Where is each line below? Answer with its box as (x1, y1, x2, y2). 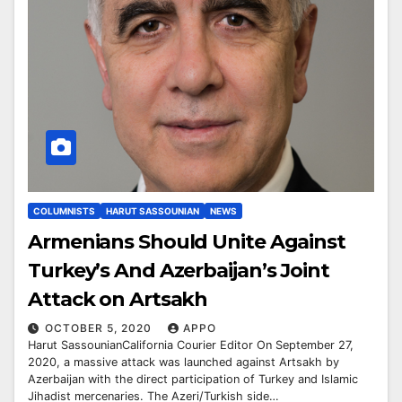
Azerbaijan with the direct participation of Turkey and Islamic (28, 372, 358, 387)
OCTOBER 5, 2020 (45, 321, 155, 336)
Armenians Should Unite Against (28, 230, 345, 255)
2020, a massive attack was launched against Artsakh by (28, 355, 339, 370)
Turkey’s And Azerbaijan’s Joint (28, 258, 329, 284)
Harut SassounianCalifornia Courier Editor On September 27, (28, 338, 354, 353)
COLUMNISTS (33, 205, 95, 217)
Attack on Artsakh (28, 287, 208, 312)
